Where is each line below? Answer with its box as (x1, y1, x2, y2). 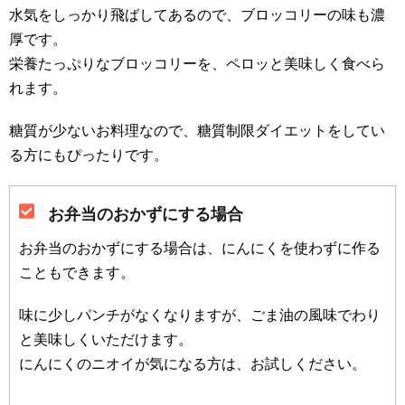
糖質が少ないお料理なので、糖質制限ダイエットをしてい (9, 123, 385, 139)
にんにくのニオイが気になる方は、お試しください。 (19, 356, 366, 372)
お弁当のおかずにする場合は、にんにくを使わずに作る (19, 240, 381, 257)
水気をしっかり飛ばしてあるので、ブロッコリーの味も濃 (9, 7, 385, 24)
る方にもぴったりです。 (9, 147, 168, 164)
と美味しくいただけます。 (19, 332, 193, 348)
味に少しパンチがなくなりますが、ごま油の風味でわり (19, 307, 381, 324)
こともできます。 (19, 265, 135, 281)
